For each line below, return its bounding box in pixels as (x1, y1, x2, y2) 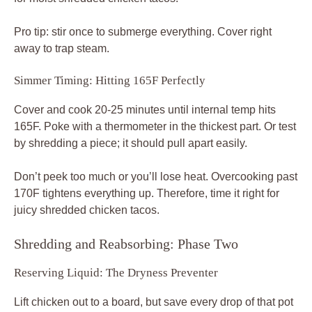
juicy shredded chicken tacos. (14, 203, 159, 216)
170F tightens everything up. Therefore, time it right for (14, 187, 279, 199)
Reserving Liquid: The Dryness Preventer (14, 265, 218, 279)
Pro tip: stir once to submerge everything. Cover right (14, 25, 272, 38)
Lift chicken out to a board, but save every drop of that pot (14, 295, 293, 308)
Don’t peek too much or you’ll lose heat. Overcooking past (14, 170, 297, 182)
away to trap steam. (14, 42, 109, 54)
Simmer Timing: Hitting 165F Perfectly (14, 73, 205, 87)
